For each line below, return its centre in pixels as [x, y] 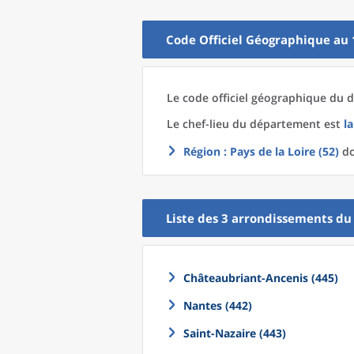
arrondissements [282, 218]
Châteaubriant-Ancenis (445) [261, 278]
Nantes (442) [218, 305]
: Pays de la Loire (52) [280, 151]
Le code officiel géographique [248, 98]
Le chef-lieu [200, 124]
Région [202, 151]
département [285, 124]
